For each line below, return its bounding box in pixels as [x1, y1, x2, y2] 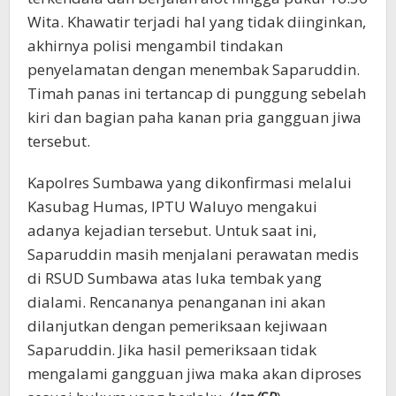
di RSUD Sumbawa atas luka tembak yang [27, 267, 322, 288]
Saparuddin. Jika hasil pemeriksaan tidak [27, 339, 316, 360]
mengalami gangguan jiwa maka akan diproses [27, 362, 362, 384]
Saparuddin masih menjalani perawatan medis [27, 243, 359, 264]
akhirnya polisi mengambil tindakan [27, 34, 283, 56]
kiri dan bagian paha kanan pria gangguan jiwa [27, 106, 362, 127]
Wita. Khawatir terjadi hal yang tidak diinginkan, [27, 11, 366, 32]
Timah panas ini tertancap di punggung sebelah [27, 82, 366, 103]
